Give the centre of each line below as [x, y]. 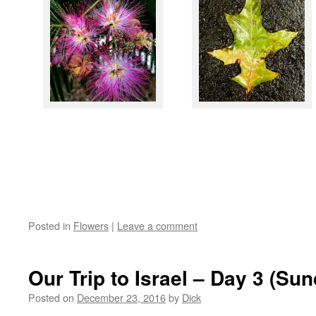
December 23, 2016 [121, 297]
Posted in [49, 225]
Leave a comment [157, 225]
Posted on [51, 297]
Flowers [91, 225]
